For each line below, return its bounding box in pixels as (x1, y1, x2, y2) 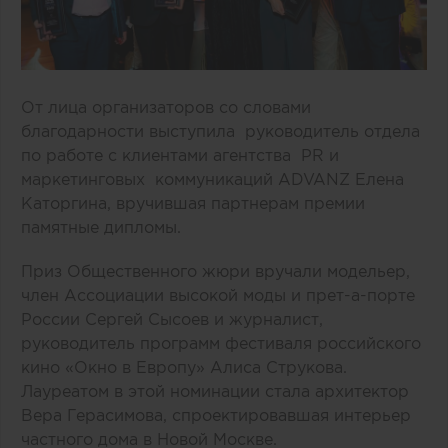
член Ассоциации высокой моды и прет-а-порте (21, 285, 415, 304)
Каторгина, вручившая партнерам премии (21, 193, 370, 212)
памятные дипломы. (21, 217, 191, 236)
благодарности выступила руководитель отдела (21, 121, 420, 140)
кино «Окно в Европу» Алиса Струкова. (21, 357, 347, 376)
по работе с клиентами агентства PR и (21, 145, 339, 164)
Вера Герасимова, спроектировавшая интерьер (21, 405, 411, 424)
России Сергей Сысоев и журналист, (21, 309, 323, 328)
